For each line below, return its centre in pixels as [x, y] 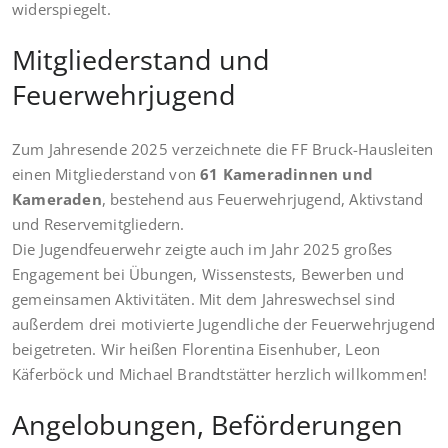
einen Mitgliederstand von [106, 173]
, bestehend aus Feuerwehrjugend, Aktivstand [262, 198]
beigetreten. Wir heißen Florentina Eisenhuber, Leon [196, 348]
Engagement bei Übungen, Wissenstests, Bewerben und [208, 273]
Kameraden [57, 198]
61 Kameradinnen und [287, 173]
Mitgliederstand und [141, 59]
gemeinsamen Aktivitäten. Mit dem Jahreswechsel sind [204, 298]
